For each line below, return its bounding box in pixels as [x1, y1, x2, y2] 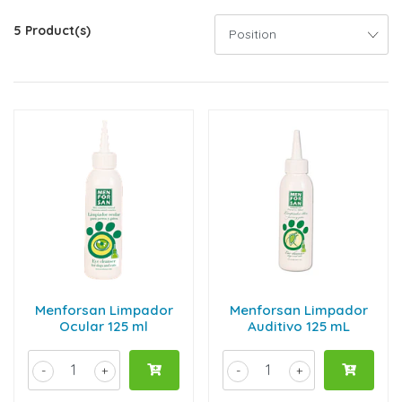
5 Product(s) [13, 22, 91, 39]
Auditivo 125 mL [247, 318, 350, 335]
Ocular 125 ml [59, 318, 148, 335]
